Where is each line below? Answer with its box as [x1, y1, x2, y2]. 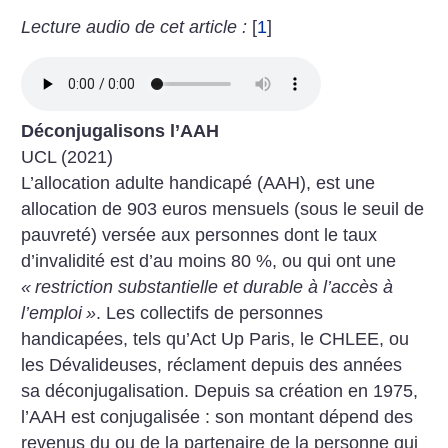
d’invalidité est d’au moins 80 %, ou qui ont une [21, 251, 397, 272]
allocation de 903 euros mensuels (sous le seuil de [21, 199, 425, 220]
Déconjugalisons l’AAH [21, 121, 220, 142]
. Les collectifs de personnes [96, 303, 324, 324]
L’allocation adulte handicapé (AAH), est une [21, 173, 376, 194]
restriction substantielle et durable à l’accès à [35, 277, 394, 298]
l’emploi [21, 303, 83, 324]
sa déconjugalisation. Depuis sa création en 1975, [21, 381, 419, 402]
